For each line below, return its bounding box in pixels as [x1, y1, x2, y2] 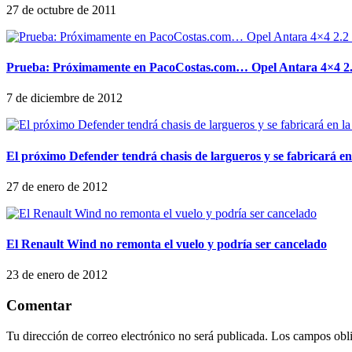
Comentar [6, 297, 71, 314]
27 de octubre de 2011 [6, 2, 116, 16]
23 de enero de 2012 [6, 268, 108, 282]
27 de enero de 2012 [6, 179, 108, 193]
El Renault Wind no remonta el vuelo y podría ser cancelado [6, 237, 327, 251]
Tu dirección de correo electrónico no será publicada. [6, 328, 268, 343]
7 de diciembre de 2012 [6, 91, 123, 105]
